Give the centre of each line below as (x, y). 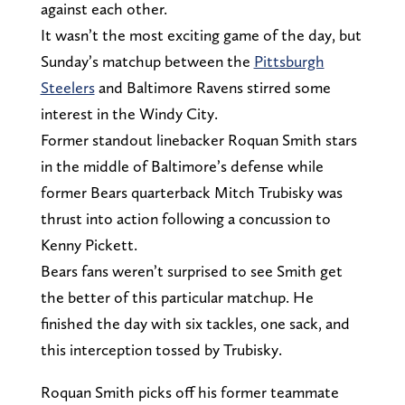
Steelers (67, 87)
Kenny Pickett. (89, 244)
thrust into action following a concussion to (185, 218)
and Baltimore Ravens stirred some (212, 87)
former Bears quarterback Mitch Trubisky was (191, 192)
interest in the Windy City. (129, 113)
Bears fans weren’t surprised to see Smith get (191, 270)
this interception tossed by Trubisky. (161, 349)
